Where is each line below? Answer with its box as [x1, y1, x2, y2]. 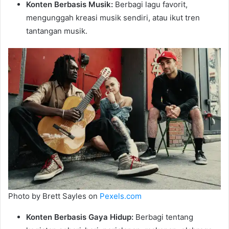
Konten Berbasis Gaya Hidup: [26, 212, 133, 222]
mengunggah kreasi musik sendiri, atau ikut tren [26, 13, 200, 23]
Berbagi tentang [133, 212, 193, 222]
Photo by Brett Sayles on [8, 191, 100, 201]
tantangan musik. [26, 26, 87, 36]
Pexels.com [100, 191, 142, 201]
